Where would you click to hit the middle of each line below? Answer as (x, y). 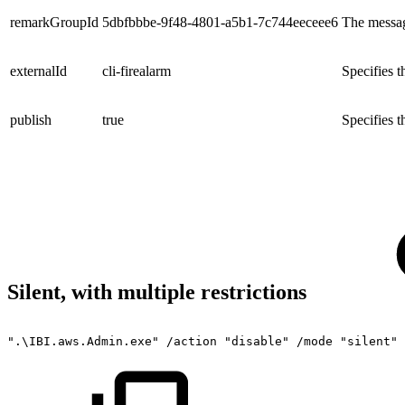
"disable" (257, 341)
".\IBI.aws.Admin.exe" (83, 341)
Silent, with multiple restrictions (160, 292)
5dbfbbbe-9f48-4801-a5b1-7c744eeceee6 (220, 23)
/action (192, 341)
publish (31, 120)
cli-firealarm (137, 71)
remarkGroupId (54, 23)
